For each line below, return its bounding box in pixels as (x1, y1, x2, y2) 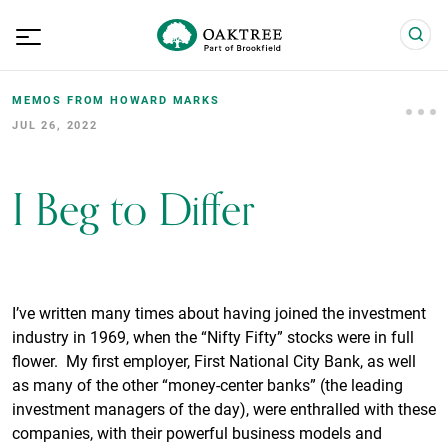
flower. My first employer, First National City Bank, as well (12, 350, 416, 371)
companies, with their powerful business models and (12, 422, 382, 443)
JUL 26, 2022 (12, 117, 98, 132)
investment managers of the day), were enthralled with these (12, 398, 436, 419)
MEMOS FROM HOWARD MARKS (12, 92, 220, 107)
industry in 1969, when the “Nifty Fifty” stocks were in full (12, 326, 414, 347)
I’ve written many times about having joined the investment (12, 302, 426, 323)
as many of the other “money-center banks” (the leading (12, 374, 403, 395)
